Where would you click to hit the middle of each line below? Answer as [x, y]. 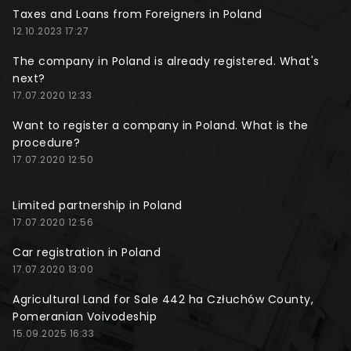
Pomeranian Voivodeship [85, 317]
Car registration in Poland [87, 253]
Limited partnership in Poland [98, 206]
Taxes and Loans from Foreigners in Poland [138, 14]
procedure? [46, 143]
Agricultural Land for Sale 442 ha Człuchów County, [163, 300]
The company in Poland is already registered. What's [166, 62]
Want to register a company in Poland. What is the [161, 126]
